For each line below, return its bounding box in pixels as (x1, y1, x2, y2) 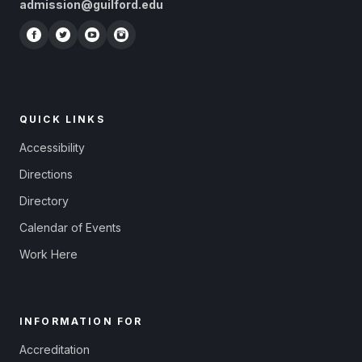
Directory (19, 193, 69, 208)
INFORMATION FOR (19, 314, 143, 327)
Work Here (19, 246, 78, 261)
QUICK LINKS (19, 112, 105, 125)
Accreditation (19, 342, 90, 356)
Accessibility (19, 140, 85, 154)
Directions (19, 166, 73, 181)
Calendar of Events (19, 220, 121, 234)
